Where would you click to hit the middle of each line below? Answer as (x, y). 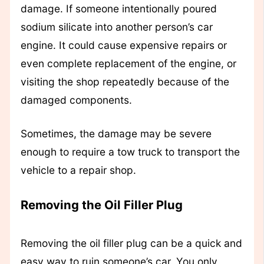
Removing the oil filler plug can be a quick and (131, 243)
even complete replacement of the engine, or (128, 64)
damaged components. (76, 100)
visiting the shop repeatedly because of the (125, 82)
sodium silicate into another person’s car (116, 27)
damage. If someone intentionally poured (118, 9)
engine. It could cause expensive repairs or (123, 45)
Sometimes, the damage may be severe (116, 134)
